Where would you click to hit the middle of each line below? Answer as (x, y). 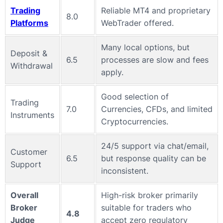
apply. (112, 72)
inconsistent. (125, 171)
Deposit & (29, 54)
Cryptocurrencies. (135, 122)
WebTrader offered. (137, 23)
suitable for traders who (146, 208)
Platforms (29, 23)
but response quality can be (154, 159)
